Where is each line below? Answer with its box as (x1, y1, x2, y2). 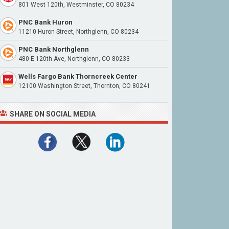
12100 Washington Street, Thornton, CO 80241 (18, 82, 150, 89)
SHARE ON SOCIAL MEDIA (10, 110, 96, 118)
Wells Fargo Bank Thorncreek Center (18, 73, 138, 80)
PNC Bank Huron (18, 18, 73, 26)
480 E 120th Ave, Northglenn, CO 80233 (18, 55, 130, 62)
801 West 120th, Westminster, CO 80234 (18, 1, 134, 8)
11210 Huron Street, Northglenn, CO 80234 (18, 28, 139, 35)
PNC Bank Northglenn (18, 45, 89, 53)
